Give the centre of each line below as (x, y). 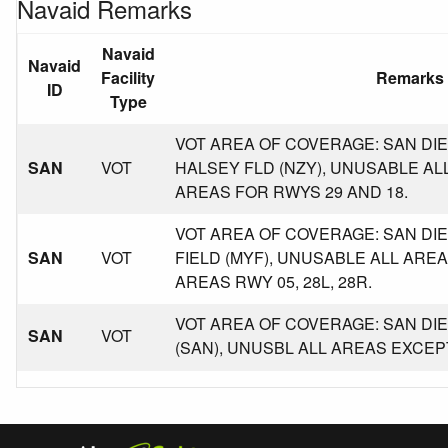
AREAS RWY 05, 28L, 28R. (273, 281)
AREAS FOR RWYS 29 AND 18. (291, 191)
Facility (128, 77)
